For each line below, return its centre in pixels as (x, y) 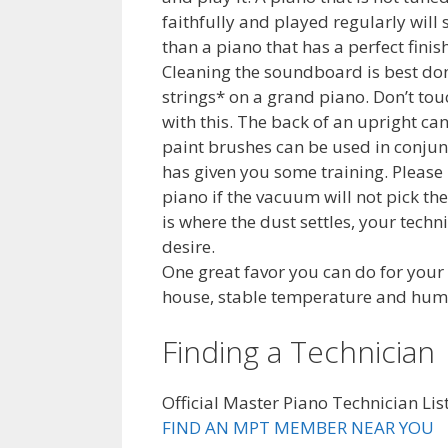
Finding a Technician (298, 351)
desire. (188, 246)
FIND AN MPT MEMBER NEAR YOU (298, 427)
